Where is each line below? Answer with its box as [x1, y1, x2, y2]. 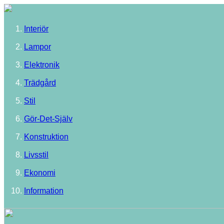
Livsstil [24, 150, 48, 159]
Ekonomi [24, 168, 55, 177]
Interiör [24, 24, 48, 33]
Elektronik [24, 60, 59, 69]
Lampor [24, 42, 51, 51]
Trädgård [24, 78, 56, 87]
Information [24, 186, 63, 195]
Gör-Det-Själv [24, 114, 72, 123]
